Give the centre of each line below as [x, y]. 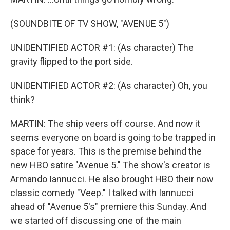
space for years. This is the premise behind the [106, 151]
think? [23, 99]
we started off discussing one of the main [96, 221]
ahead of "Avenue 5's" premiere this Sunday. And [108, 207]
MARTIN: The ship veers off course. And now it [105, 123]
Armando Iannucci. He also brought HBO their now [112, 179]
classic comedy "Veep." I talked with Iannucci [102, 193]
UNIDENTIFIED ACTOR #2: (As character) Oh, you [109, 85]
